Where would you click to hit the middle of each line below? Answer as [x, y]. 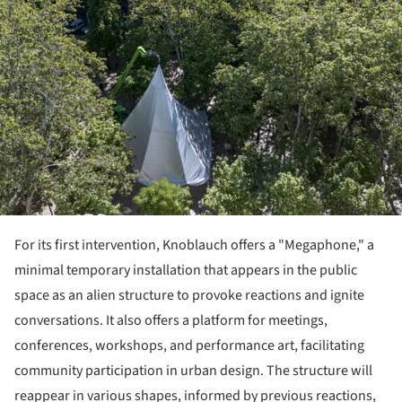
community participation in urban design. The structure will [193, 371]
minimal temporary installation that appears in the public [186, 271]
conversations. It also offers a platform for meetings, [171, 321]
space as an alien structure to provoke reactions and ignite [189, 296]
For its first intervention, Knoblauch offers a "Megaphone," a [194, 245]
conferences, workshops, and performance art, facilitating [189, 346]
